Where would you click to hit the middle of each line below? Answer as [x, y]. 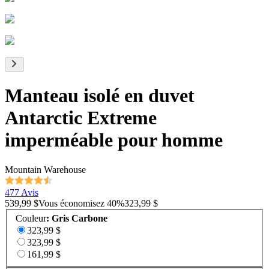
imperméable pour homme [114, 140]
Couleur [31, 219]
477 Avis [22, 192]
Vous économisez [71, 203]
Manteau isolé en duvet [100, 96]
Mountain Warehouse [45, 169]
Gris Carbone [80, 219]
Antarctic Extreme [81, 118]
